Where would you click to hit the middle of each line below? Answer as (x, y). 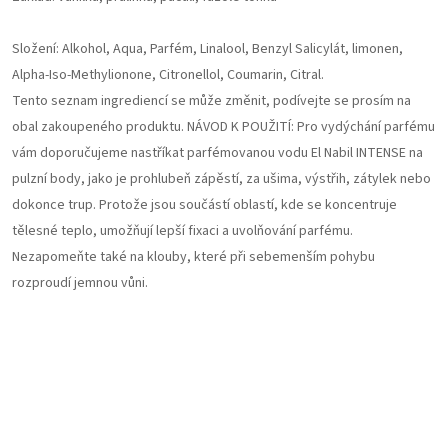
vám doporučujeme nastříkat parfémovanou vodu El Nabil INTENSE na (217, 152)
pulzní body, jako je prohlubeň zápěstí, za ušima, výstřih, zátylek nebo (221, 178)
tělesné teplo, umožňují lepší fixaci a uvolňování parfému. (182, 230)
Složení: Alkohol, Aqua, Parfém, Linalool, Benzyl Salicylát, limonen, (207, 48)
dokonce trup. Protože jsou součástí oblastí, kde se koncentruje (204, 204)
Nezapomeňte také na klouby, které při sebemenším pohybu (193, 256)
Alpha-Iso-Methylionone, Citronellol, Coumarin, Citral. (168, 74)
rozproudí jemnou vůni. (80, 282)
